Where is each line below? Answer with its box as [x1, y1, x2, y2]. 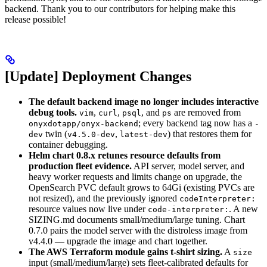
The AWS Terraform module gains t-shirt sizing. [29, 247, 222, 257]
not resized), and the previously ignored [29, 193, 179, 204]
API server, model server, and [132, 161, 244, 172]
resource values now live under [29, 204, 148, 215]
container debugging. [29, 139, 108, 150]
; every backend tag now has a [138, 118, 254, 129]
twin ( [43, 129, 67, 139]
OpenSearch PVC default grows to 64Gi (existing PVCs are [29, 182, 254, 193]
